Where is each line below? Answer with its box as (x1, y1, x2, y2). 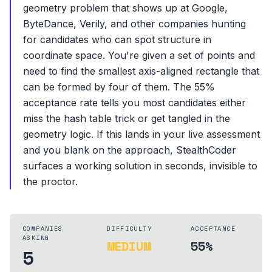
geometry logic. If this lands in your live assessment (23, 128, 260, 140)
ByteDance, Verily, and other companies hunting (23, 18, 246, 30)
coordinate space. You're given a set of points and (23, 49, 255, 61)
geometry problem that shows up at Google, (23, 2, 228, 14)
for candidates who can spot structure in (23, 33, 211, 46)
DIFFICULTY (107, 224, 152, 233)
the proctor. (23, 175, 78, 188)
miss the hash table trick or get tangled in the (23, 112, 230, 124)
